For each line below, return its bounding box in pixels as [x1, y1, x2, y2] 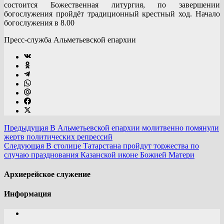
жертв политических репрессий [4, 132, 112, 141]
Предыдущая [4, 123, 48, 132]
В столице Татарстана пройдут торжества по [44, 141, 199, 150]
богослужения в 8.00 [4, 18, 74, 27]
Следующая [4, 141, 44, 150]
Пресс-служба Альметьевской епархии [4, 35, 136, 44]
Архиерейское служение [4, 169, 90, 178]
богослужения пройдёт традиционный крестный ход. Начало [4, 9, 220, 18]
